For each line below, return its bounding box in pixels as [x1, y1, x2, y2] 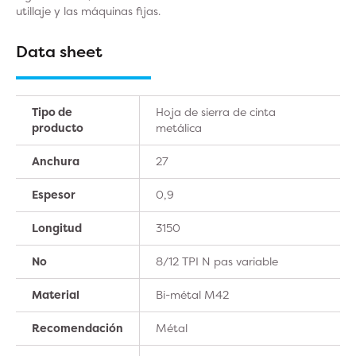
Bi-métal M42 [156, 287, 229, 302]
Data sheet [16, 41, 103, 62]
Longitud [32, 220, 82, 235]
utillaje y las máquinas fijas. [16, 3, 161, 18]
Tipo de [32, 104, 72, 119]
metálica [156, 120, 202, 135]
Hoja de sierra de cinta [156, 104, 276, 119]
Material [32, 287, 79, 302]
